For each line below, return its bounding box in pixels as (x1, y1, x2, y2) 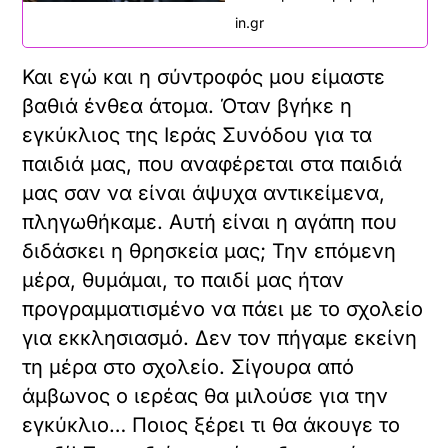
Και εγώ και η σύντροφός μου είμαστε (22, 64, 386, 89)
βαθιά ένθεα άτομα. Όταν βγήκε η (22, 93, 353, 118)
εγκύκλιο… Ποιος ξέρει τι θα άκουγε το (22, 412, 401, 437)
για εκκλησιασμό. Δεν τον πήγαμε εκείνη (22, 325, 418, 350)
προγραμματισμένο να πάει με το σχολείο (22, 296, 424, 321)
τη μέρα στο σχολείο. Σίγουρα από (22, 354, 355, 379)
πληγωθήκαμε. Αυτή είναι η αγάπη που (22, 209, 398, 234)
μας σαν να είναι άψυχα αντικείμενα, (22, 180, 386, 205)
